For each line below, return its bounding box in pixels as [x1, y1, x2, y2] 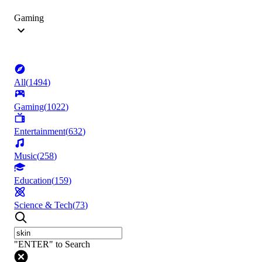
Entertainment [14, 126, 65, 137]
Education [14, 175, 51, 186]
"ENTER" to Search [14, 239, 90, 250]
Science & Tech [14, 200, 73, 211]
